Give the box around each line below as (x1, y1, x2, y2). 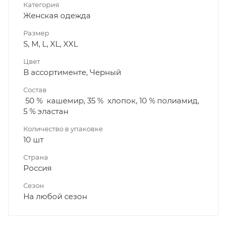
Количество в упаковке (23, 125, 103, 133)
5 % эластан (23, 106, 68, 117)
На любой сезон (23, 192, 87, 202)
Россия (23, 163, 52, 173)
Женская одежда (23, 11, 91, 21)
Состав (23, 86, 47, 94)
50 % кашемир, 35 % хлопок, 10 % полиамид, (23, 96, 199, 106)
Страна (23, 153, 48, 162)
